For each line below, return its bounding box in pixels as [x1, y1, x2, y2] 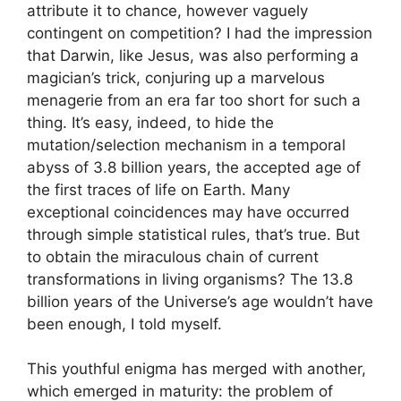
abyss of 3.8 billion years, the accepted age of [27, 158, 361, 176]
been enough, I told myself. [27, 314, 222, 333]
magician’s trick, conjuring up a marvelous [27, 68, 325, 87]
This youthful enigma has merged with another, [27, 360, 366, 379]
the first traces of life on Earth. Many [27, 180, 290, 199]
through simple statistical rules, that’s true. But [27, 225, 360, 243]
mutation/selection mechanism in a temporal [27, 135, 346, 154]
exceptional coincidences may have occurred [27, 202, 350, 221]
